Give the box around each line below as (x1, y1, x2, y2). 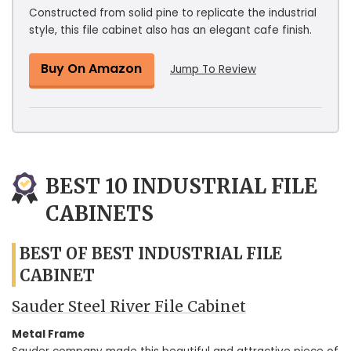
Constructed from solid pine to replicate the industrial (29, 5, 317, 20)
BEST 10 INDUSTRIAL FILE (45, 172, 317, 199)
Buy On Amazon (41, 59, 142, 78)
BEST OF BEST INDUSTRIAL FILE (20, 243, 282, 263)
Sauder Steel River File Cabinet (12, 296, 246, 316)
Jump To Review (170, 61, 256, 77)
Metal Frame (12, 327, 85, 342)
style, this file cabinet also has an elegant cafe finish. (29, 22, 312, 38)
